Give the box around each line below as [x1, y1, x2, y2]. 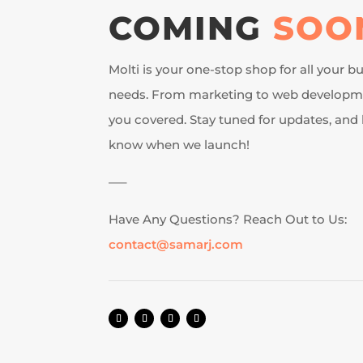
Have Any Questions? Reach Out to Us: [109, 211, 348, 227]
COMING [109, 7, 274, 48]
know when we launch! [109, 136, 250, 152]
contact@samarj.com [109, 236, 244, 252]
